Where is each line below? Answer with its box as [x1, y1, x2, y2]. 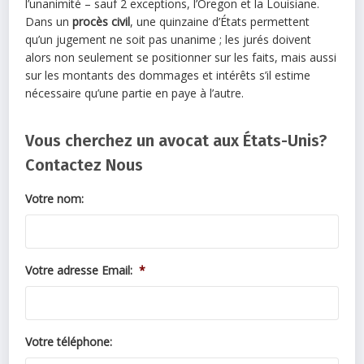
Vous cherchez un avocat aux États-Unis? [25, 130, 327, 150]
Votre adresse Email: [25, 262, 133, 278]
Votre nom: [25, 190, 84, 206]
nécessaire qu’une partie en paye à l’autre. [25, 84, 245, 101]
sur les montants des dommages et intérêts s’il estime [25, 67, 311, 83]
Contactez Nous [25, 154, 144, 175]
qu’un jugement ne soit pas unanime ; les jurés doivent [25, 31, 312, 47]
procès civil [72, 13, 131, 29]
